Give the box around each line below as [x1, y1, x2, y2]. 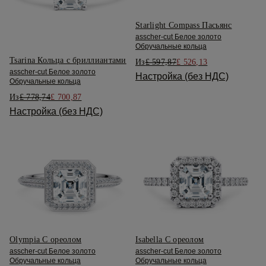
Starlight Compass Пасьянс [135, 21, 232, 30]
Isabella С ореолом [135, 235, 204, 245]
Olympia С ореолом [9, 235, 82, 245]
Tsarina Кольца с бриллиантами [9, 55, 126, 65]
